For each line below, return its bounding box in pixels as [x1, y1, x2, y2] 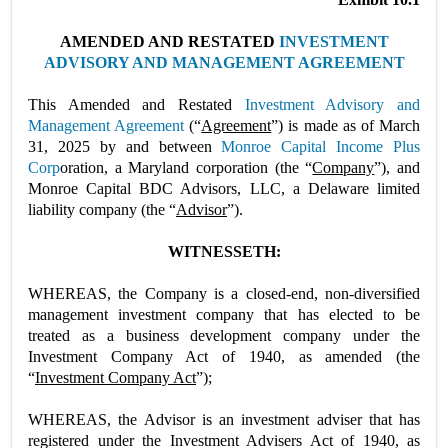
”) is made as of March [271, 117, 421, 134]
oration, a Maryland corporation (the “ [60, 159, 313, 176]
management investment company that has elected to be [28, 306, 420, 323]
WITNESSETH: [167, 243, 281, 260]
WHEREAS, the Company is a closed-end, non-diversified [28, 285, 420, 302]
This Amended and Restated [28, 96, 245, 113]
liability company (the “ [28, 201, 176, 218]
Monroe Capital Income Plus [221, 138, 420, 155]
